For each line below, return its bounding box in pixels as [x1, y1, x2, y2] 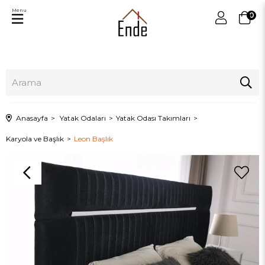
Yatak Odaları [60, 114, 106, 122]
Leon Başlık [74, 134, 113, 143]
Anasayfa [16, 114, 48, 122]
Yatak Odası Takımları [116, 114, 190, 122]
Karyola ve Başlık [6, 134, 64, 143]
